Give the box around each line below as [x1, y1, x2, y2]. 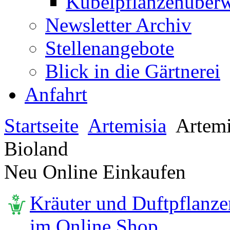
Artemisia [88, 114, 166, 137]
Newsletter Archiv [45, 14, 191, 36]
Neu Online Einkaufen [4, 161, 186, 183]
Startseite [4, 114, 79, 137]
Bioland [4, 138, 68, 160]
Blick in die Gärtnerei [45, 60, 220, 82]
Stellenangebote [45, 37, 174, 59]
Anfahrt [25, 83, 87, 105]
